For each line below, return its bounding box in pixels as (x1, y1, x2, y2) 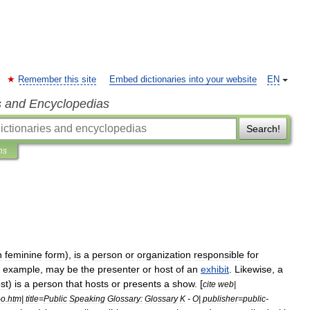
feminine (5, 249, 42, 260)
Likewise (235, 264, 272, 275)
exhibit (201, 264, 229, 275)
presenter (98, 264, 140, 275)
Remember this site (18, 75, 96, 84)
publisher (203, 294, 238, 303)
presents (123, 278, 161, 289)
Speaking (69, 294, 105, 303)
